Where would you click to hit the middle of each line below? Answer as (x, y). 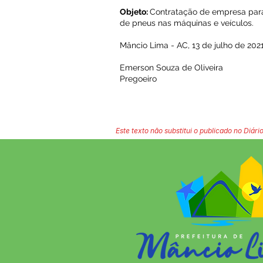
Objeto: (135, 12)
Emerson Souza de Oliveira (171, 68)
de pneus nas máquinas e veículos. (187, 23)
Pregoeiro (138, 79)
